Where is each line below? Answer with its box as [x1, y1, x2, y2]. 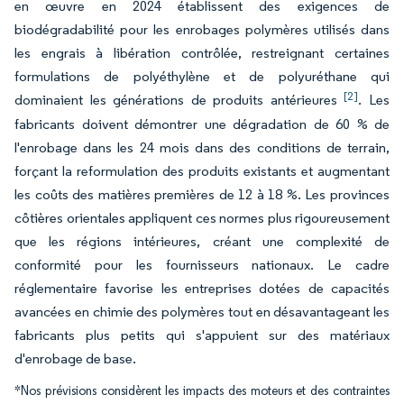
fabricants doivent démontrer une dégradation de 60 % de [14, 115, 390, 133]
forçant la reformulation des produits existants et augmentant [14, 162, 390, 180]
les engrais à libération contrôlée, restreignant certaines [14, 44, 390, 62]
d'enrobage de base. [14, 350, 136, 368]
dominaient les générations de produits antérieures [14, 91, 344, 109]
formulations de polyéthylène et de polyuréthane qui [14, 68, 390, 86]
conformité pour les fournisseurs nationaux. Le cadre [14, 256, 390, 274]
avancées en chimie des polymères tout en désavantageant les [14, 303, 390, 321]
